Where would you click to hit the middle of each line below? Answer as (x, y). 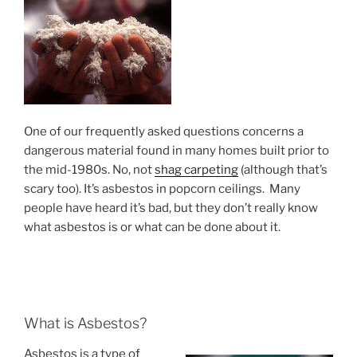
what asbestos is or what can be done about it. (152, 228)
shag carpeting (196, 170)
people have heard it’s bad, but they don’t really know (171, 208)
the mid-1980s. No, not (89, 170)
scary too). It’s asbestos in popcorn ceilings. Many (162, 189)
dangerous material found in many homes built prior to (177, 151)
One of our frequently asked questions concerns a (164, 132)
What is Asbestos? (85, 324)
